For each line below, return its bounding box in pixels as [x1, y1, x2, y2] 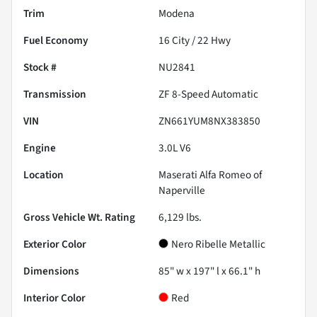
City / [170, 32, 197, 48]
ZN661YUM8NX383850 [158, 113, 260, 129]
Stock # [23, 59, 57, 75]
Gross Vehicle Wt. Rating [23, 209, 135, 225]
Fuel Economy [23, 32, 88, 48]
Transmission [23, 86, 86, 102]
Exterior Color [23, 236, 86, 252]
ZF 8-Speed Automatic [158, 86, 258, 102]
